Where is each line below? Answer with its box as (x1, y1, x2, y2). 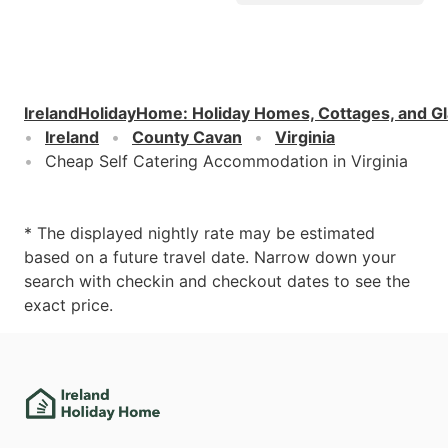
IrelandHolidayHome (24, 102, 183, 123)
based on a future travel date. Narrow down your (24, 246, 396, 267)
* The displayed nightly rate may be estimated (24, 222, 375, 243)
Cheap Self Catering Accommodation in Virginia (45, 150, 408, 171)
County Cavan (132, 126, 242, 147)
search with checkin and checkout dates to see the (24, 270, 410, 291)
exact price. (24, 294, 113, 315)
